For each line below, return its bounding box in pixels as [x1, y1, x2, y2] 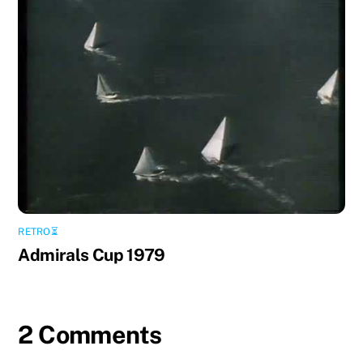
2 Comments [18, 319, 162, 349]
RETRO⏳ [18, 225, 58, 237]
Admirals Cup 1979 [18, 244, 165, 265]
